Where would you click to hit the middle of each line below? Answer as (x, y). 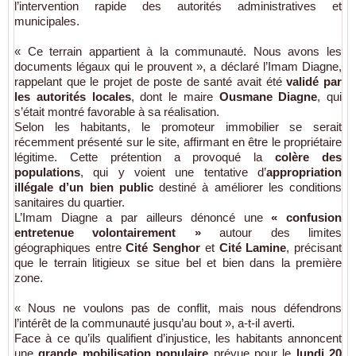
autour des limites (271, 233)
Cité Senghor (163, 248)
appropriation (304, 172)
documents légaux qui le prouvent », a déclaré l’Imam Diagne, (178, 67)
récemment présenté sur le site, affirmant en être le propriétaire (178, 142)
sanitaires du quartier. (70, 203)
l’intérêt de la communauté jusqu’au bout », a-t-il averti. (155, 323)
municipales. (47, 21)
